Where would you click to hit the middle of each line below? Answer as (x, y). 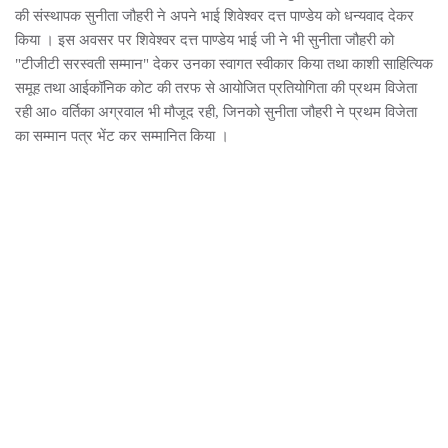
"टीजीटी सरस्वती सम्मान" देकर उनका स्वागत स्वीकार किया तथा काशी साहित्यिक (224, 64)
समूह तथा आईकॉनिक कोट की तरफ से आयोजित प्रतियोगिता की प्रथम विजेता (216, 88)
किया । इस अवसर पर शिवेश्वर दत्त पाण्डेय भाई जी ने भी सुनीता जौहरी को (204, 40)
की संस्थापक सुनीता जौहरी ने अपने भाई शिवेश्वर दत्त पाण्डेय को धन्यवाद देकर (214, 16)
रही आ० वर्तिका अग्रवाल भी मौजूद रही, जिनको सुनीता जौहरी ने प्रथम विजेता (216, 112)
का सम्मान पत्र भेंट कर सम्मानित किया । (122, 136)
